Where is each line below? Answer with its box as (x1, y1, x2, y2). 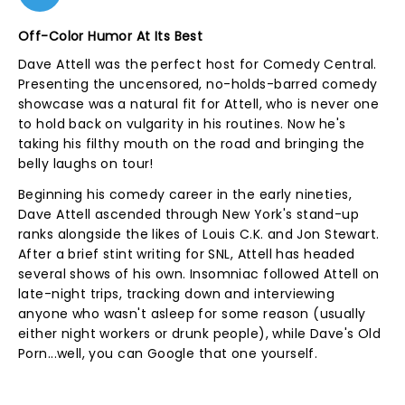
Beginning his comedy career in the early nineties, (18, 185, 353, 203)
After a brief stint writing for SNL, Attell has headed (18, 245, 355, 263)
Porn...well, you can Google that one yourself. (18, 344, 318, 363)
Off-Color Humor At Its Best (18, 27, 203, 45)
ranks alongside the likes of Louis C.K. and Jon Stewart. (18, 225, 380, 243)
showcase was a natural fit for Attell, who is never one (18, 95, 380, 113)
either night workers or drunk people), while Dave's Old (18, 325, 381, 343)
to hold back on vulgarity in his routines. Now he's (18, 115, 346, 133)
